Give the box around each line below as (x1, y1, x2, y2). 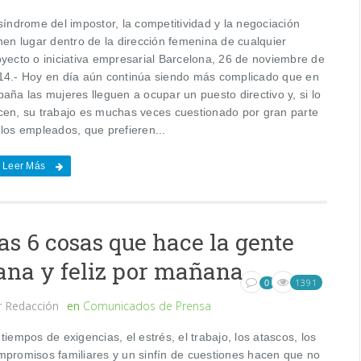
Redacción (2, 297, 63, 313)
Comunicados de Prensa (83, 297, 212, 313)
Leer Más (2, 160, 46, 172)
